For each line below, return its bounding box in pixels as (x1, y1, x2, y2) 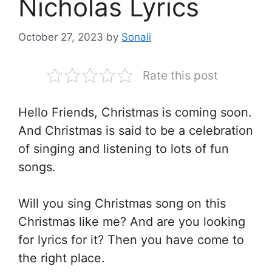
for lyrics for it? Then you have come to (18, 232, 244, 247)
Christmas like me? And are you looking (18, 214, 245, 229)
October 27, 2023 (18, 30, 103, 43)
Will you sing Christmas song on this (18, 195, 226, 211)
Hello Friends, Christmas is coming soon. (18, 104, 252, 120)
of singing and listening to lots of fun (18, 141, 229, 156)
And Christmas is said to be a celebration (18, 123, 253, 138)
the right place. (18, 250, 105, 265)
